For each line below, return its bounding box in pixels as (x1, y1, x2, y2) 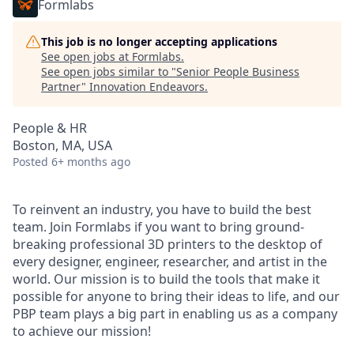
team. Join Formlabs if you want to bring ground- (13, 218, 304, 235)
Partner (41, 79, 81, 94)
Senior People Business (176, 64, 299, 79)
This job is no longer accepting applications (41, 34, 277, 49)
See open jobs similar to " (41, 64, 176, 79)
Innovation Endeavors (89, 79, 205, 94)
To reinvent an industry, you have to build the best (13, 201, 311, 218)
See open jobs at (41, 49, 132, 64)
